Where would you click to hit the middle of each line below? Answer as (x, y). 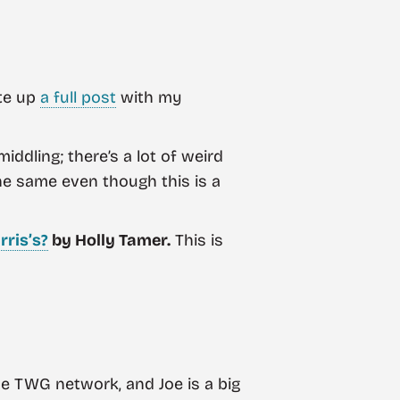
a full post (78, 98)
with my (149, 98)
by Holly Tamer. (109, 240)
